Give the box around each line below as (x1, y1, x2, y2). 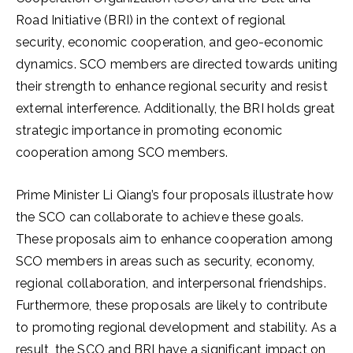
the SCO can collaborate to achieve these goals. (16, 210, 304, 225)
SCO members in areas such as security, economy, (16, 254, 315, 269)
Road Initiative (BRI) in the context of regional (16, 13, 286, 28)
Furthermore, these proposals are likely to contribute (16, 298, 328, 313)
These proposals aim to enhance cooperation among (16, 232, 333, 247)
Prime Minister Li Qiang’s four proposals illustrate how (16, 188, 334, 203)
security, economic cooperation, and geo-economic (16, 35, 324, 50)
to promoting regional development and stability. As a (16, 320, 337, 335)
